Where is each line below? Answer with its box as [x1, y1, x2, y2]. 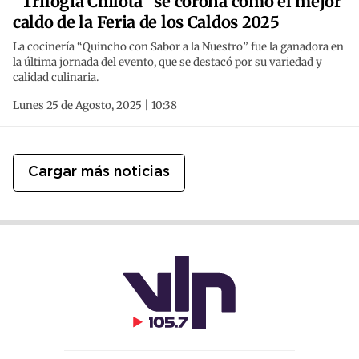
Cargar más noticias [28, 166, 170, 179]
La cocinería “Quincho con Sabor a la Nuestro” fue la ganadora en [13, 40, 344, 54]
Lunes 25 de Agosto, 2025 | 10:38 [13, 99, 177, 113]
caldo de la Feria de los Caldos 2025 [13, 12, 280, 33]
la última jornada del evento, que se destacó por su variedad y [13, 55, 322, 70]
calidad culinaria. [13, 71, 99, 85]
